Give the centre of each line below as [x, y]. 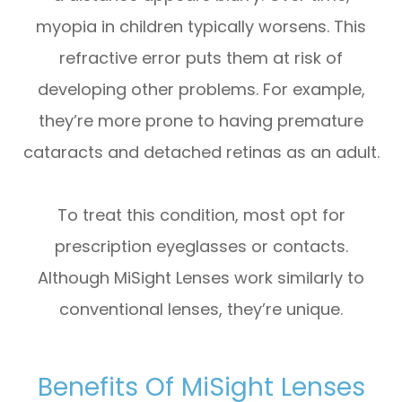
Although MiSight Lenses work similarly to [201, 277]
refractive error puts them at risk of [201, 57]
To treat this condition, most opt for [201, 214]
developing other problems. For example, [201, 89]
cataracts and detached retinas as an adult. [201, 152]
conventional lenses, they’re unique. [201, 309]
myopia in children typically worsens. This [201, 26]
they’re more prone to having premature [201, 120]
